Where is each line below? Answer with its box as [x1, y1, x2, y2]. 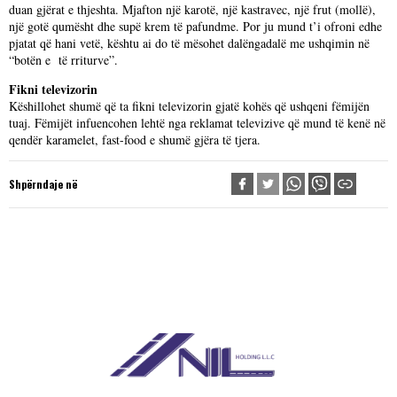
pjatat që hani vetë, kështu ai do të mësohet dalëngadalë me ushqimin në [9, 35, 370, 51]
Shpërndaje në [9, 176, 77, 191]
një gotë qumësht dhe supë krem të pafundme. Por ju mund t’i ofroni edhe [9, 18, 382, 35]
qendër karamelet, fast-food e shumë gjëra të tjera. [9, 131, 261, 148]
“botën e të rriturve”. [9, 51, 118, 68]
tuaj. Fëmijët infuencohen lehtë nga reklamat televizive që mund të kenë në [9, 114, 385, 131]
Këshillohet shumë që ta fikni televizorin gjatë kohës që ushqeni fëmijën [9, 97, 370, 114]
